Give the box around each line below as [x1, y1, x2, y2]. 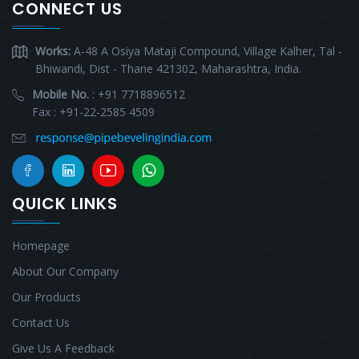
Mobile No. [32, 87, 89, 103]
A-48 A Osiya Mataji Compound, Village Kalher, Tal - [74, 43, 342, 59]
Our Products [12, 289, 81, 305]
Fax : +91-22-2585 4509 [32, 104, 155, 120]
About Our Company [12, 264, 119, 280]
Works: [35, 43, 74, 59]
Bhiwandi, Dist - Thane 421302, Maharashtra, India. [35, 61, 301, 77]
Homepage [12, 238, 70, 254]
